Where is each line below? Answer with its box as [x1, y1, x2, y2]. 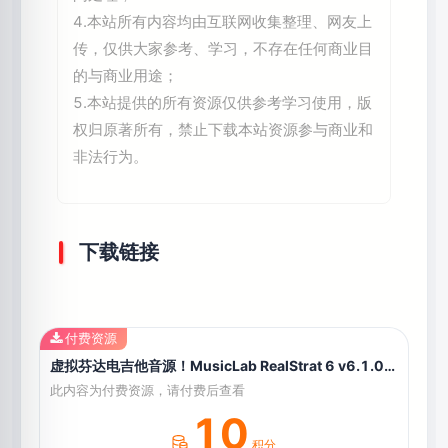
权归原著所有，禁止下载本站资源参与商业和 [73, 120, 373, 140]
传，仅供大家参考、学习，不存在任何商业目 [73, 39, 373, 59]
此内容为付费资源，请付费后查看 [50, 383, 245, 399]
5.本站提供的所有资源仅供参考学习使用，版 [73, 93, 372, 113]
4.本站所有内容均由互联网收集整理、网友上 [73, 12, 372, 32]
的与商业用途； [73, 66, 178, 86]
